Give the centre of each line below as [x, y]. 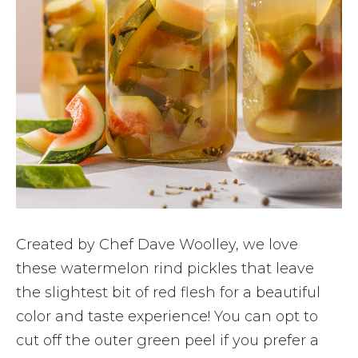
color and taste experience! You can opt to [167, 316]
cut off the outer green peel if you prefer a [167, 340]
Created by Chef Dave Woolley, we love [157, 244]
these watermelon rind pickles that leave [165, 268]
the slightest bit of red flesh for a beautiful [168, 292]
